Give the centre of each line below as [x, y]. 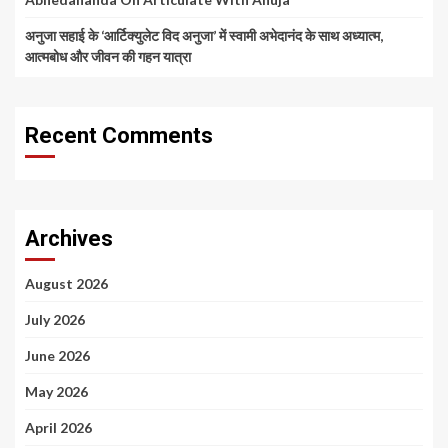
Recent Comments [119, 136]
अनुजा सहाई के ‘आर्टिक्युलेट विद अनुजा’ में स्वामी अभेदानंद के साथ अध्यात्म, [204, 36]
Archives [69, 239]
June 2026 [57, 356]
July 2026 [55, 320]
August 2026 [66, 284]
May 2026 [56, 392]
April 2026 [58, 428]
